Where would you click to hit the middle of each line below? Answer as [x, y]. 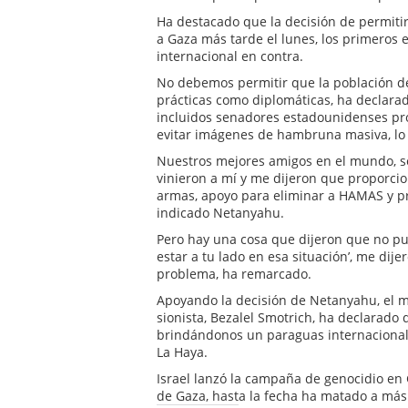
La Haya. [182, 352]
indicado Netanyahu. [220, 212]
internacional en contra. [230, 56]
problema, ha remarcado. [234, 273]
